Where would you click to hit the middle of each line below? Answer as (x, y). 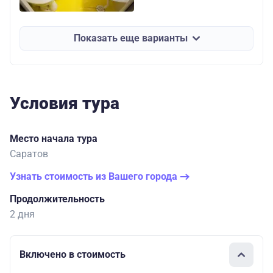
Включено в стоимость (73, 255)
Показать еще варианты (130, 38)
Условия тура (65, 103)
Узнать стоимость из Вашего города (95, 176)
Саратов (29, 154)
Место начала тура (54, 138)
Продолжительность (57, 199)
